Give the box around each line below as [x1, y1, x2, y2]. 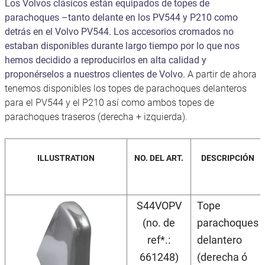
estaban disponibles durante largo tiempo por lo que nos [5, 40, 240, 51]
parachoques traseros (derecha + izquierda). [5, 111, 188, 122]
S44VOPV [136, 199, 182, 212]
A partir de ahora [188, 68, 257, 80]
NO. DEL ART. [134, 153, 183, 163]
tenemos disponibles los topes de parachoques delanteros [5, 82, 247, 94]
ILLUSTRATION [37, 153, 95, 163]
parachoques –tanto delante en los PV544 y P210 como [5, 11, 238, 23]
